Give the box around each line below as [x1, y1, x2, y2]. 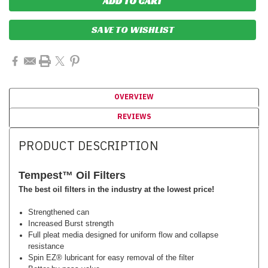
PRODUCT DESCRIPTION [19, 137, 159, 154]
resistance [28, 241, 65, 251]
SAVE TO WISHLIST [91, 23, 174, 36]
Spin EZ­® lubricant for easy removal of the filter [28, 252, 194, 262]
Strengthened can [28, 207, 90, 217]
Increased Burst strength [28, 218, 114, 228]
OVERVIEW [114, 92, 154, 101]
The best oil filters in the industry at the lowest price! [19, 184, 217, 194]
